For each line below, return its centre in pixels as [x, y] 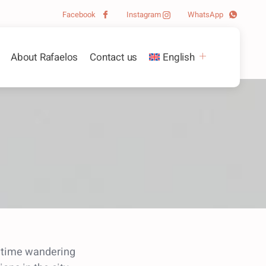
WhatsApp [206, 15]
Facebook [80, 15]
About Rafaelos [44, 57]
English [179, 57]
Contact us [114, 57]
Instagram [145, 15]
